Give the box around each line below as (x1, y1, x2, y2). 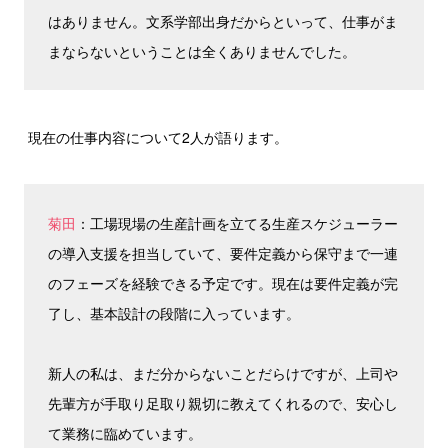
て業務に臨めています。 (48, 423, 202, 443)
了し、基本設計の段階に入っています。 (48, 303, 300, 323)
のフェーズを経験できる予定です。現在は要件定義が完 (48, 273, 398, 293)
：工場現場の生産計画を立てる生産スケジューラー (76, 213, 398, 233)
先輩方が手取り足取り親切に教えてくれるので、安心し (48, 393, 398, 413)
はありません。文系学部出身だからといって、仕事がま (48, 11, 398, 31)
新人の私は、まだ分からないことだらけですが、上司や (48, 363, 398, 383)
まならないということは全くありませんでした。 (48, 41, 356, 61)
